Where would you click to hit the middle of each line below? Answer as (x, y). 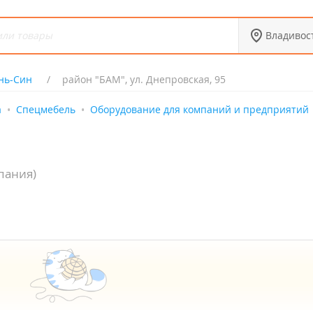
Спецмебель (46, 109)
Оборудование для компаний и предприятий (199, 109)
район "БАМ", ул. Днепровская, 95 (144, 79)
